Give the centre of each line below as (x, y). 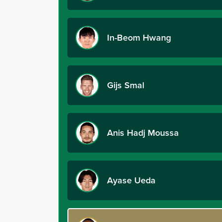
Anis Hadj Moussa (143, 133)
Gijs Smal (127, 85)
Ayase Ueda (131, 180)
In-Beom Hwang (139, 37)
